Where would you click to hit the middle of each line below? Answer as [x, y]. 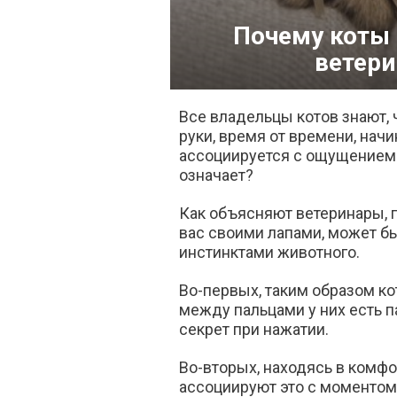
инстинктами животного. [269, 252]
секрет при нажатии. [254, 329]
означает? [216, 175]
